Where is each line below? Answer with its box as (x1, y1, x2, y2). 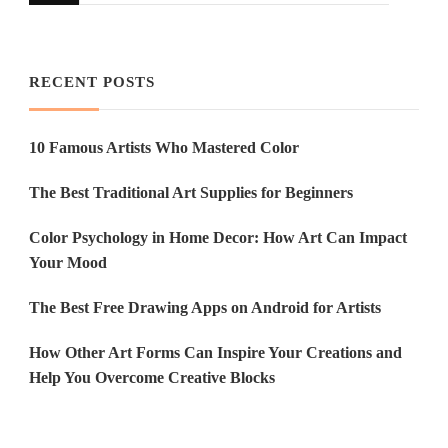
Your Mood (29, 253, 107, 271)
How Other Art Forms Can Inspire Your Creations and (29, 343, 402, 361)
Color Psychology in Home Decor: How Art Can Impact (29, 228, 407, 246)
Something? (78, 20, 164, 41)
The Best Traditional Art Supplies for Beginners (29, 183, 353, 201)
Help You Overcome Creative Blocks (29, 368, 275, 386)
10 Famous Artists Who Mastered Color (29, 138, 299, 156)
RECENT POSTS (29, 73, 155, 90)
